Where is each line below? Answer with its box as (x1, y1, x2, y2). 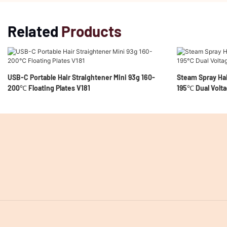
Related (8, 22, 61, 41)
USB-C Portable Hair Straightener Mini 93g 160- (8, 72, 155, 82)
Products (61, 22, 122, 41)
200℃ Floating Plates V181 (8, 83, 90, 92)
